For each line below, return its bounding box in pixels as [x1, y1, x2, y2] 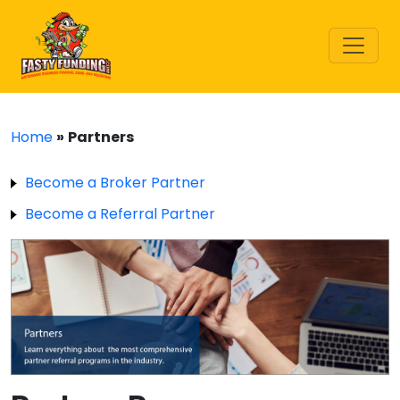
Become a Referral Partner [25, 204, 215, 225]
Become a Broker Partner [25, 172, 205, 194]
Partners [68, 127, 134, 147]
